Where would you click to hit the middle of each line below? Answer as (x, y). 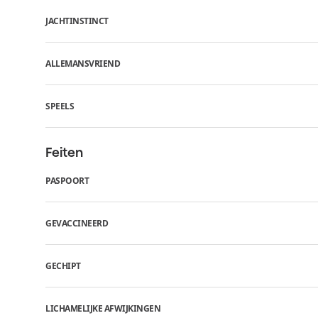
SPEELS (60, 106)
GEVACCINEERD (77, 223)
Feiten (64, 152)
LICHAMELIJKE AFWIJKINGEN (103, 308)
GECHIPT (63, 265)
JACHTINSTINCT (77, 21)
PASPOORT (67, 180)
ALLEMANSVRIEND (83, 63)
